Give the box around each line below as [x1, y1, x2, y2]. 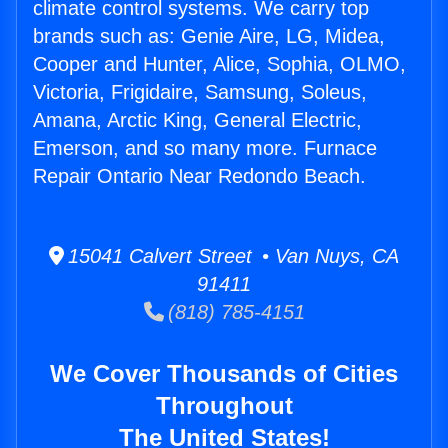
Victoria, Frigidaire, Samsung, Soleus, [33, 81, 367, 104]
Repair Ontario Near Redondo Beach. [33, 165, 366, 188]
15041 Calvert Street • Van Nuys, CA [64, 245, 399, 268]
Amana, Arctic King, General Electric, [33, 109, 362, 132]
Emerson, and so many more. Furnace [33, 137, 377, 160]
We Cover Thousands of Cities [50, 360, 398, 388]
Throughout [155, 392, 293, 420]
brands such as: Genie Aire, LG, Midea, [33, 25, 385, 48]
